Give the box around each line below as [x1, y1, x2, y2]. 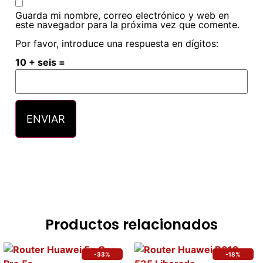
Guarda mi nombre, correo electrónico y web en [15, 9, 229, 21]
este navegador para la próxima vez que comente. [15, 18, 240, 31]
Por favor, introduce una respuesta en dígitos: [15, 37, 218, 49]
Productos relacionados [45, 214, 218, 234]
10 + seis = [15, 56, 65, 68]
